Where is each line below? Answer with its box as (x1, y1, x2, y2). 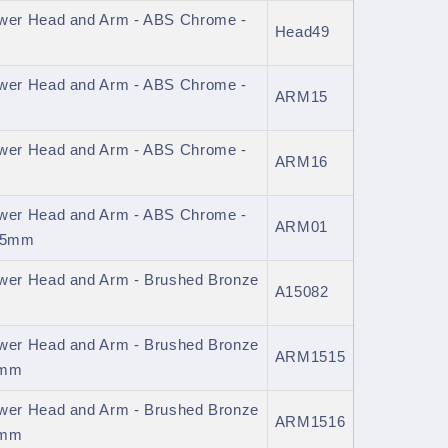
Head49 (274, 24, 330, 41)
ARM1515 (274, 349, 346, 366)
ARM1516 (274, 414, 346, 431)
